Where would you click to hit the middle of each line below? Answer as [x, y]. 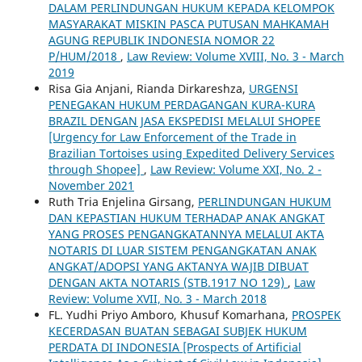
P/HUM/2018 [84, 56]
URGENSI [273, 88]
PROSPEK [316, 314]
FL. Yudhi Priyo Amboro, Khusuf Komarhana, [170, 314]
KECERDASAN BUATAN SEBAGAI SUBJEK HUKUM [177, 330]
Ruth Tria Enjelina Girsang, [123, 201]
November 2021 [91, 185]
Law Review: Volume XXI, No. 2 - [236, 169]
